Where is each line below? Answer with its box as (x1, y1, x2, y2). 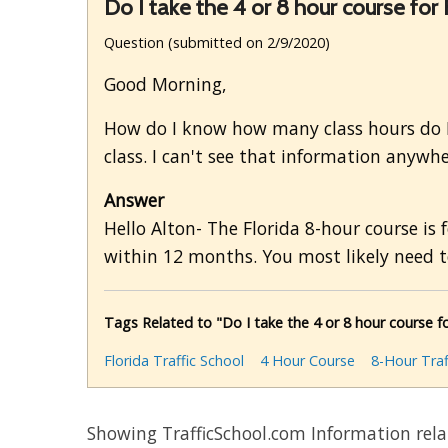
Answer (104, 188, 164, 213)
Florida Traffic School (104, 351, 244, 371)
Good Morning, (104, 72, 227, 97)
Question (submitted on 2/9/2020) (104, 33, 330, 53)
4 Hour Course (260, 351, 355, 371)
